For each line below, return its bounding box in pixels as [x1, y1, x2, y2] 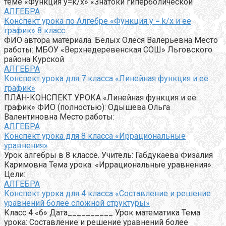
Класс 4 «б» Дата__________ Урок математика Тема [4, 207, 200, 217]
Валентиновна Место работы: [4, 111, 115, 122]
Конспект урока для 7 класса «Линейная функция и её [4, 73, 208, 83]
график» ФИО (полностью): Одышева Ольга [4, 102, 170, 112]
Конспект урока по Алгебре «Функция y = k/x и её [4, 16, 191, 26]
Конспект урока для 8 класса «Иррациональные [4, 131, 186, 141]
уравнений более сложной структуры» [4, 198, 150, 208]
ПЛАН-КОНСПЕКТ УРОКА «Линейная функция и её [4, 92, 196, 102]
